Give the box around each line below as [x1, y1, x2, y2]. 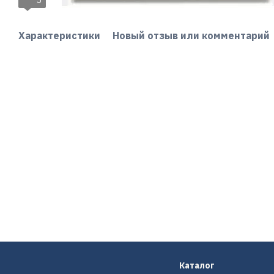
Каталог [179, 260, 215, 271]
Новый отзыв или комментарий [113, 29, 270, 42]
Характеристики [18, 29, 100, 42]
